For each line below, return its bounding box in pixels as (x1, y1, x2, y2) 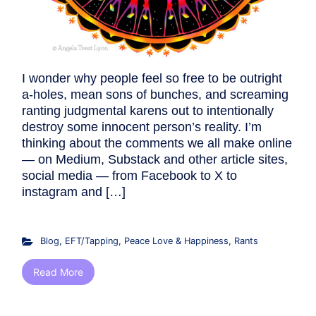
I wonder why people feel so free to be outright (22, 71, 282, 86)
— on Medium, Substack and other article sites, (22, 152, 288, 167)
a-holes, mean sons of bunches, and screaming (22, 87, 288, 102)
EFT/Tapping (64, 236, 119, 247)
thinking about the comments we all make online (22, 136, 292, 151)
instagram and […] (22, 185, 126, 200)
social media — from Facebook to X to (22, 169, 237, 183)
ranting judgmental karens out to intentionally (22, 104, 274, 119)
